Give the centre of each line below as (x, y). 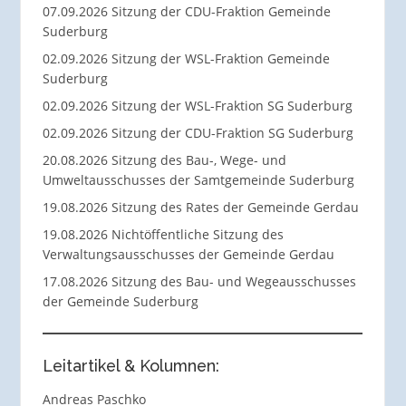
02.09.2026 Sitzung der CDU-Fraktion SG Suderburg (198, 132)
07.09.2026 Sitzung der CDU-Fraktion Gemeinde (186, 11)
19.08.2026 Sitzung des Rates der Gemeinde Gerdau (200, 207)
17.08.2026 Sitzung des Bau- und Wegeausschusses (199, 281)
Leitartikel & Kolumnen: (130, 366)
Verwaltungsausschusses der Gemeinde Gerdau (188, 254)
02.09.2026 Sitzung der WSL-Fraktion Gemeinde (186, 58)
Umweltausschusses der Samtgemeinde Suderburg (198, 179)
